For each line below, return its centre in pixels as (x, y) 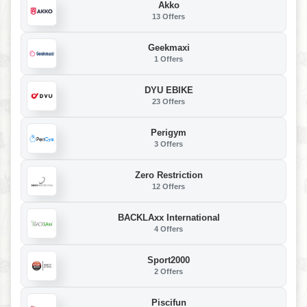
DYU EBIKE (169, 90)
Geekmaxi (169, 48)
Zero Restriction (169, 175)
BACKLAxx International (169, 218)
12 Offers (169, 187)
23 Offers (169, 102)
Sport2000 (169, 260)
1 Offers (169, 59)
